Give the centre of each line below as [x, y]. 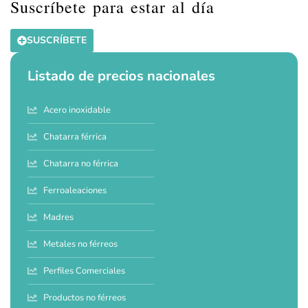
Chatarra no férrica [80, 163]
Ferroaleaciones [75, 190]
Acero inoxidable [77, 110]
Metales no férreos [80, 244]
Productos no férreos [84, 297]
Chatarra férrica [75, 136]
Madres [58, 217]
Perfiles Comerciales [84, 271]
